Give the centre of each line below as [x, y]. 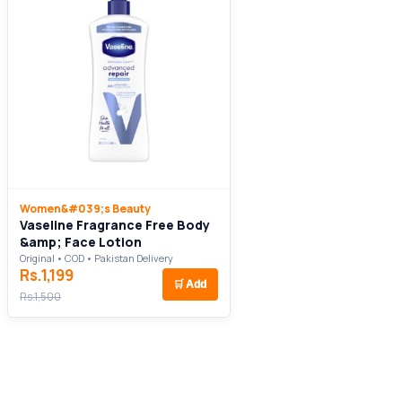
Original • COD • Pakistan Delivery [96, 258]
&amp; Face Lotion [81, 241]
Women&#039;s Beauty [85, 208]
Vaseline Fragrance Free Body [115, 224]
